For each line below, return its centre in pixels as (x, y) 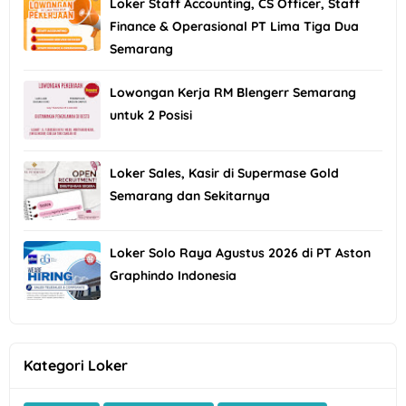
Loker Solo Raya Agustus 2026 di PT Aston (240, 253)
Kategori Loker (76, 366)
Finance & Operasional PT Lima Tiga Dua (234, 27)
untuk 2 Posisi (151, 116)
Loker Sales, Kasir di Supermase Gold (224, 173)
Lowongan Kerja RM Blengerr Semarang (233, 93)
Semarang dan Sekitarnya (190, 195)
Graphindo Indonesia (173, 276)
